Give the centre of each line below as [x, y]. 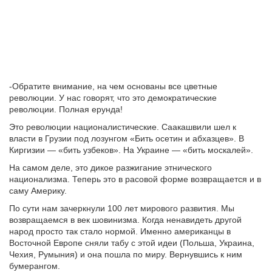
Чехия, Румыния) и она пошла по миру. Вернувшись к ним [126, 254]
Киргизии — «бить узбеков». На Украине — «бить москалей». [131, 150]
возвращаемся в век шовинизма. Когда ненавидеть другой [125, 220]
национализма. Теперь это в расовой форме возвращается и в [135, 179]
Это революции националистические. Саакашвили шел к [123, 127]
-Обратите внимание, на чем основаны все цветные [113, 86]
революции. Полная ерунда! [66, 109]
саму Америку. [38, 191]
